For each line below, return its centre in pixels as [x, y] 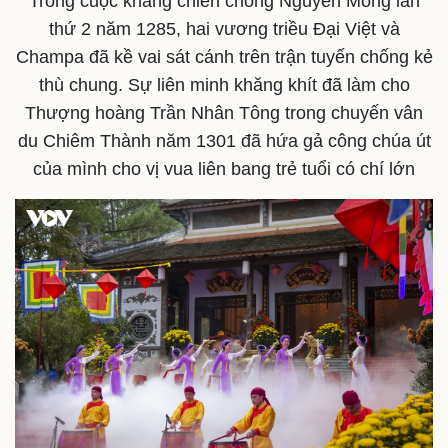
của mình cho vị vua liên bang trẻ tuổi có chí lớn [224, 169]
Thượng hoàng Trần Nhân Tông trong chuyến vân [224, 113]
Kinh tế [39, 415]
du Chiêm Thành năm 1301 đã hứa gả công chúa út [224, 141]
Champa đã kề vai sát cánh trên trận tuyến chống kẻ [224, 57]
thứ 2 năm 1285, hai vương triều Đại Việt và [224, 29]
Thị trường [273, 415]
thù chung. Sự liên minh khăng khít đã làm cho [224, 85]
